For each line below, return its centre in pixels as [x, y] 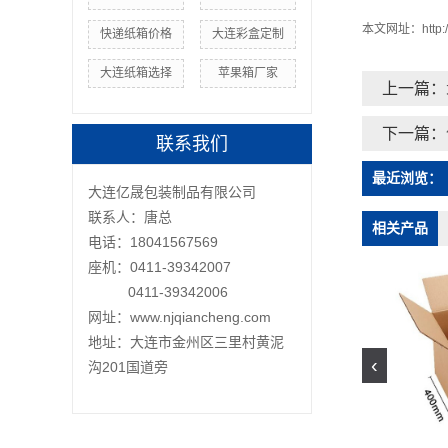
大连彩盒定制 [248, 34]
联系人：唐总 [130, 217]
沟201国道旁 [128, 367]
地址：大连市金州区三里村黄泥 [186, 342]
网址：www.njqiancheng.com [179, 317]
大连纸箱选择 [135, 73]
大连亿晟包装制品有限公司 [172, 192]
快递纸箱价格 [135, 34]
